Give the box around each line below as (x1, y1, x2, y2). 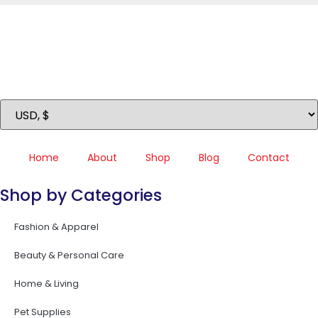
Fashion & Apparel (14, 220, 99, 234)
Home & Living (14, 277, 79, 290)
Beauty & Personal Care (14, 248, 124, 262)
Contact (247, 150, 290, 165)
